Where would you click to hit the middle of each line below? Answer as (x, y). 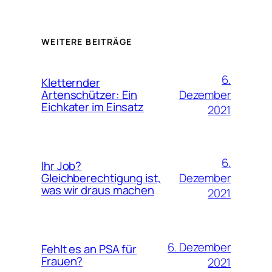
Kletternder (71, 83)
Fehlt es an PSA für (89, 249)
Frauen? (62, 261)
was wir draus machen (98, 190)
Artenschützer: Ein (90, 95)
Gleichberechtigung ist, (101, 178)
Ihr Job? (62, 166)
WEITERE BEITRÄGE (87, 41)
